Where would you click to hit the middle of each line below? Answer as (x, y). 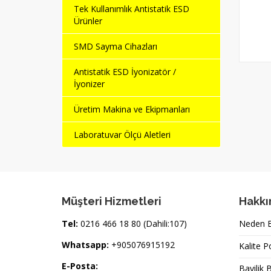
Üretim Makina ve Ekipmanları (132, 109)
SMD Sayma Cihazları (116, 47)
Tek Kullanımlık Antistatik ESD (132, 9)
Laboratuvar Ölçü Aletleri (122, 135)
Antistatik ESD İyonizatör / (125, 72)
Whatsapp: (85, 245)
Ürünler (88, 21)
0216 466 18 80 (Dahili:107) (134, 224)
